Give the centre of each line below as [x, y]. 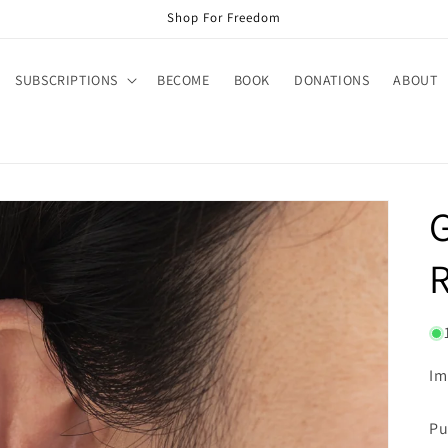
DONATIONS [331, 80]
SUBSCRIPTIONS [66, 80]
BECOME [183, 80]
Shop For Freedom [224, 17]
